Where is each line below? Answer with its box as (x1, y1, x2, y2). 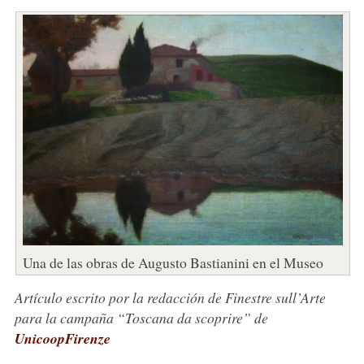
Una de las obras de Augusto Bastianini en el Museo (22, 252, 323, 272)
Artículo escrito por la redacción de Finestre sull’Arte (14, 287, 326, 307)
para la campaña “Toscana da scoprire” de (14, 307, 268, 327)
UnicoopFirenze (14, 327, 110, 349)
